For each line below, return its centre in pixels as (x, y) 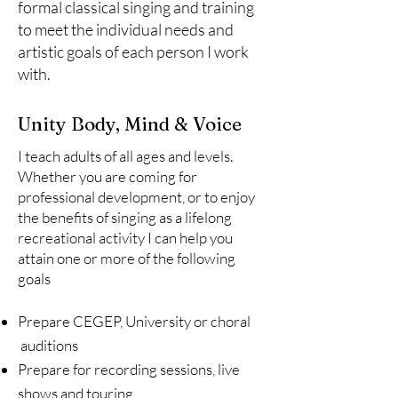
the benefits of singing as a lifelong (125, 217)
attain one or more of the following (127, 258)
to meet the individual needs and (126, 29)
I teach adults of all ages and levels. (125, 156)
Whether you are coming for (107, 176)
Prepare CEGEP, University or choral (134, 321)
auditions (48, 345)
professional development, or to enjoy (136, 197)
